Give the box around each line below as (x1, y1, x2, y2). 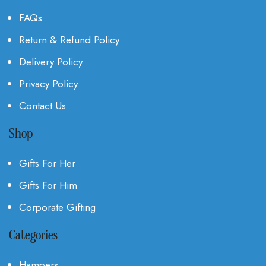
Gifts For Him (19, 178, 77, 192)
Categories (9, 229, 58, 243)
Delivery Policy (19, 54, 83, 69)
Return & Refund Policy (19, 32, 119, 47)
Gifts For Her (19, 156, 75, 170)
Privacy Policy (19, 76, 78, 91)
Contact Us (19, 98, 66, 113)
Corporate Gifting (19, 199, 96, 214)
